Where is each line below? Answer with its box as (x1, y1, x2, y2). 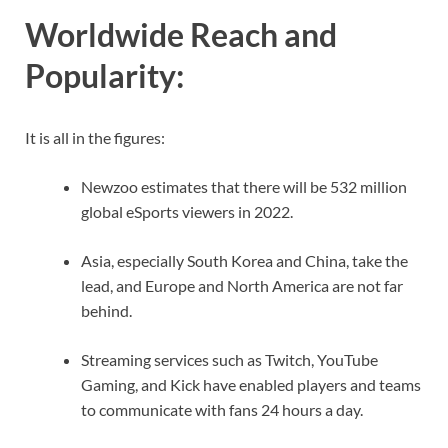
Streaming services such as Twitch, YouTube (81, 350, 378, 370)
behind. (81, 301, 132, 321)
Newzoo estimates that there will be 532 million (81, 177, 407, 197)
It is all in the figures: (25, 128, 165, 148)
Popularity (25, 56, 176, 96)
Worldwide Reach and (25, 15, 337, 55)
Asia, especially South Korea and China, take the (81, 251, 408, 271)
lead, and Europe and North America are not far (81, 276, 403, 296)
